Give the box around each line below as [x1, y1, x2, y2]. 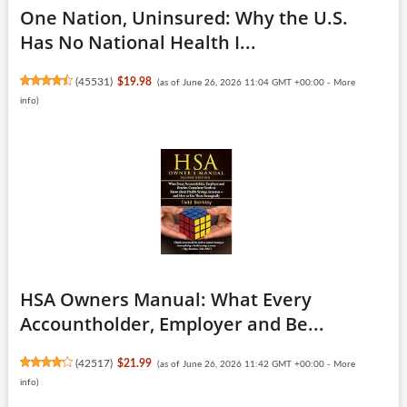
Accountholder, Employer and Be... [19, 311, 324, 336]
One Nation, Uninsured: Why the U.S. [19, 5, 348, 30]
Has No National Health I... [19, 29, 256, 55]
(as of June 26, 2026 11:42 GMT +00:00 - [156, 359, 333, 369]
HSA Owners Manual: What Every [19, 286, 312, 312]
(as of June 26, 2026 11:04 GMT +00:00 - [156, 77, 333, 87]
